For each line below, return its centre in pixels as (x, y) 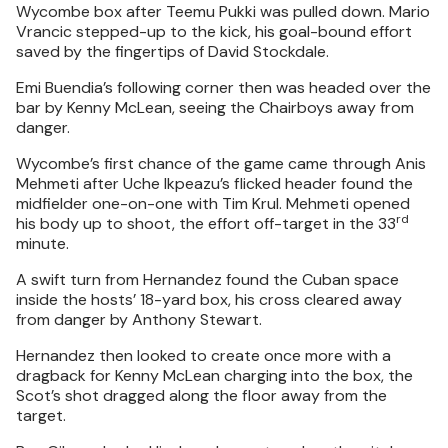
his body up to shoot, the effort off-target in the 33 (206, 223)
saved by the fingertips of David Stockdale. (172, 51)
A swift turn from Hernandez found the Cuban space (207, 279)
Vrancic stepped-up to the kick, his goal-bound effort (214, 31)
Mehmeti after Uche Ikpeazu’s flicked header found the (214, 183)
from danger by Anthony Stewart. (139, 319)
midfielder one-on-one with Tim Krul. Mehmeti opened (213, 203)
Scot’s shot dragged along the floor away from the (201, 395)
